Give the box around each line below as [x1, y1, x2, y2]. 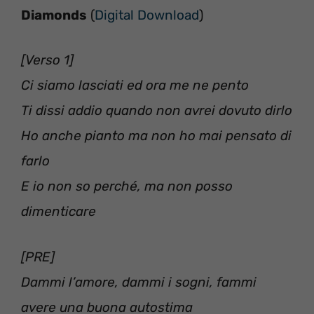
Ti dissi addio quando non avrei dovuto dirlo [21, 102, 292, 119]
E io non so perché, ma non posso [21, 178, 233, 195]
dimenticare [21, 203, 96, 220]
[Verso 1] [21, 52, 74, 69]
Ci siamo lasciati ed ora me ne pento [21, 77, 249, 94]
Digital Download [95, 6, 199, 23]
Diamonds [21, 6, 87, 23]
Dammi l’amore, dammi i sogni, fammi [21, 273, 257, 290]
